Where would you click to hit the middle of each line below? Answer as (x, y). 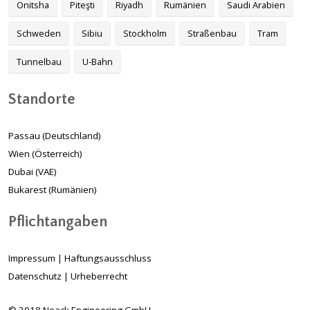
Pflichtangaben (58, 222)
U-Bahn (98, 62)
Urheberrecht (99, 276)
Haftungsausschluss (108, 258)
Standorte (42, 100)
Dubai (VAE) (33, 172)
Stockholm (145, 34)
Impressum (32, 258)
